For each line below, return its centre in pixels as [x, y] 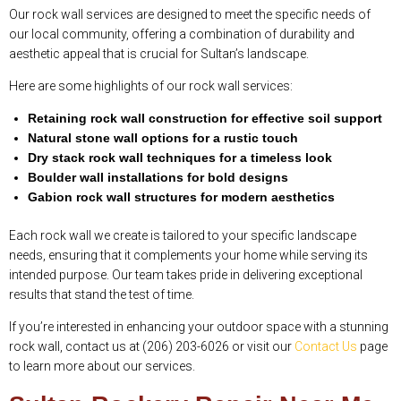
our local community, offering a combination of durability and [182, 34]
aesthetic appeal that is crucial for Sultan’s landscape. [159, 54]
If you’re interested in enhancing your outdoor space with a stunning [199, 327]
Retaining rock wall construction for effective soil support [205, 119]
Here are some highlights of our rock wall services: [151, 86]
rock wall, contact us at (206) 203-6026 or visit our [152, 347]
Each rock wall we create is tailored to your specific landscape [183, 236]
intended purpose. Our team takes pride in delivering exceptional [186, 275]
